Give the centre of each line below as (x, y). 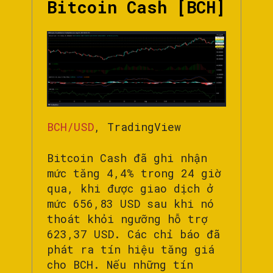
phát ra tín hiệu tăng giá (131, 249)
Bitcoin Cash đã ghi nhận (127, 158)
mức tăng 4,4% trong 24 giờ (134, 173)
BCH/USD (70, 126)
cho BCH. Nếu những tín (120, 264)
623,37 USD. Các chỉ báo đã (133, 234)
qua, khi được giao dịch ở (130, 188)
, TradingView (137, 126)
